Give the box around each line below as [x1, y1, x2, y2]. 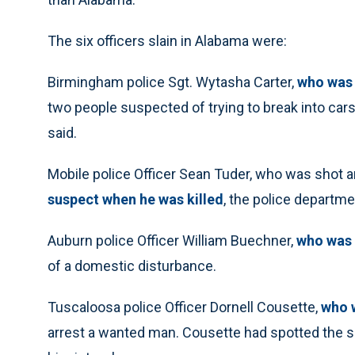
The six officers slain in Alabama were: [48, 32, 287, 49]
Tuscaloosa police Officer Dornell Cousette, [48, 299, 318, 315]
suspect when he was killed [48, 191, 223, 208]
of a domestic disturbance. [48, 258, 216, 274]
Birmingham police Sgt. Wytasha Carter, [48, 74, 294, 90]
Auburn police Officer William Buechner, [48, 232, 296, 249]
